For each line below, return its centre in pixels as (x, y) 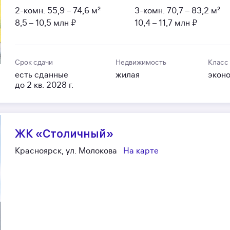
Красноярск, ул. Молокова (66, 151)
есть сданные (42, 75)
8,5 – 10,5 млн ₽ (46, 23)
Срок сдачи (34, 62)
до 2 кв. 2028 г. (44, 85)
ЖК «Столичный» (64, 133)
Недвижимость (141, 62)
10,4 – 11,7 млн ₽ (166, 23)
